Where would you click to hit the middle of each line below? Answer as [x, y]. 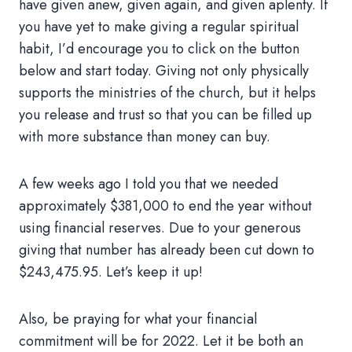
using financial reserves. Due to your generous [160, 228]
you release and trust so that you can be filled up [165, 115]
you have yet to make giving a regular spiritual [159, 27]
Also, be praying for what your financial [138, 319]
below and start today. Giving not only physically [164, 71]
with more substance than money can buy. [145, 137]
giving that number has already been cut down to [167, 250]
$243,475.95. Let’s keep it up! [111, 272]
